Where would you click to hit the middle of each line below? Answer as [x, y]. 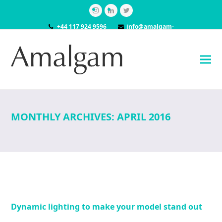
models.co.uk [111, 36]
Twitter [139, 13]
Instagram [112, 13]
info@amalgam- [150, 27]
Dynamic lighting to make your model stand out [107, 207]
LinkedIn [125, 13]
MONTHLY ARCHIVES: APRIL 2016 [91, 117]
